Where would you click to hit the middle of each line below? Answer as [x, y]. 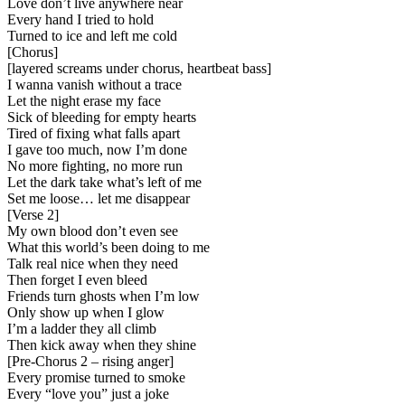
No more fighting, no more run [95, 166]
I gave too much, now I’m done [97, 150]
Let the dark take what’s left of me [104, 183]
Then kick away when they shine [102, 345]
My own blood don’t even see [93, 231]
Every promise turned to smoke [96, 378]
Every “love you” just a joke [88, 394]
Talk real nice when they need [93, 264]
